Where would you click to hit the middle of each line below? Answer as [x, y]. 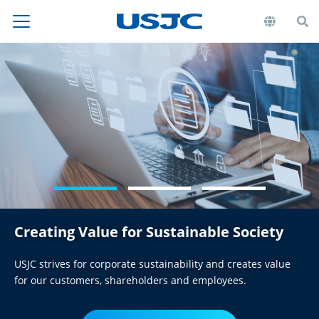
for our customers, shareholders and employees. [130, 281]
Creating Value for [80, 232]
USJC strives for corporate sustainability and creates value [152, 264]
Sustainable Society [215, 232]
